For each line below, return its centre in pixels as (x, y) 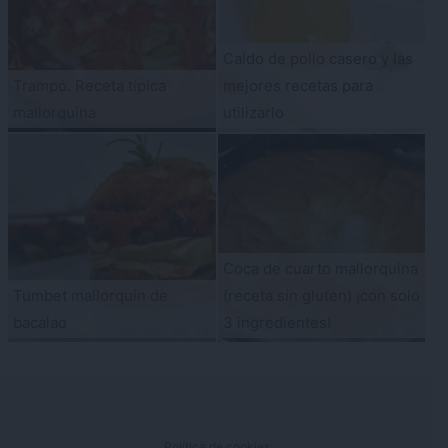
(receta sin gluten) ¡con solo (321, 295)
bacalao (40, 322)
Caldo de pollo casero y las (317, 59)
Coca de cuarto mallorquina (320, 268)
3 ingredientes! (276, 322)
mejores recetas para (297, 86)
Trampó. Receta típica (89, 86)
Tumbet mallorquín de (90, 295)
